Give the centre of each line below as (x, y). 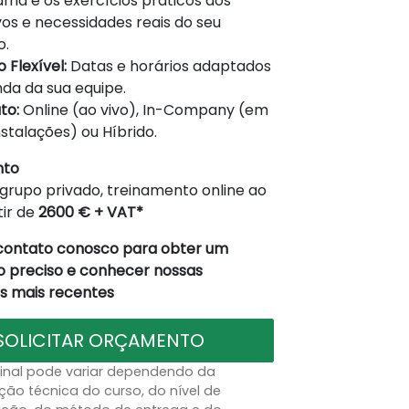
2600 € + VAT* (90, 212)
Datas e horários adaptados (168, 66)
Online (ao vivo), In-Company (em (143, 110)
